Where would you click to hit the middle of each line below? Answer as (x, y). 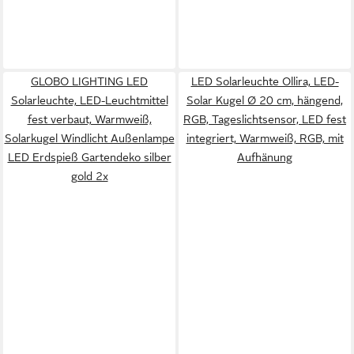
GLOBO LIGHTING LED (89, 81)
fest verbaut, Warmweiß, (89, 119)
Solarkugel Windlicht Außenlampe (89, 138)
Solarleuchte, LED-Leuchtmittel (89, 100)
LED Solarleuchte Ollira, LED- (265, 81)
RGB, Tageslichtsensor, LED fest (265, 119)
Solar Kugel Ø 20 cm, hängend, (265, 100)
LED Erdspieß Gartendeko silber (89, 157)
